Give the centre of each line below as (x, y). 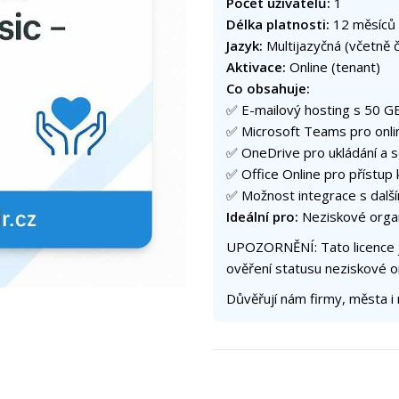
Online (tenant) (333, 67)
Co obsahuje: (268, 89)
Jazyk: (244, 46)
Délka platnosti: (278, 24)
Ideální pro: (262, 217)
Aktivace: (256, 67)
